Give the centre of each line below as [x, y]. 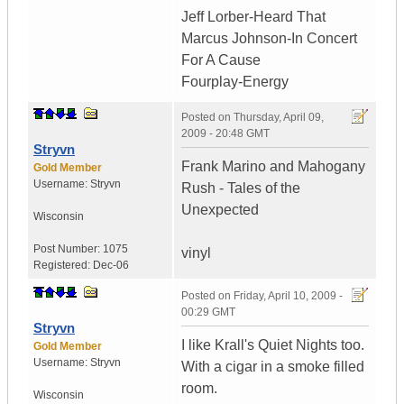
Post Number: [68, 249]
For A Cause [221, 60]
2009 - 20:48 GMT [225, 134]
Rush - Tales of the [241, 188]
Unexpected [220, 210]
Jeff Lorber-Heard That [253, 17]
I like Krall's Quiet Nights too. [273, 345]
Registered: [63, 266]
